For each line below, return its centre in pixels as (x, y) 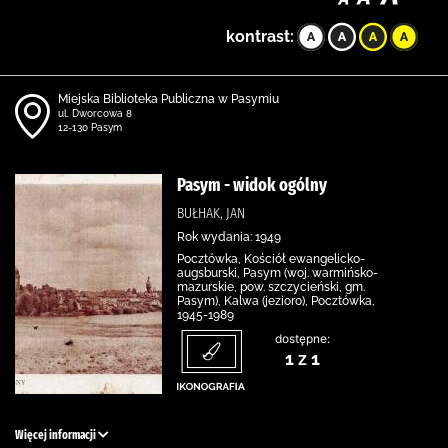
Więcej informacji (56, 435)
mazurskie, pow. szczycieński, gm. (271, 287)
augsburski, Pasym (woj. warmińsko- (277, 273)
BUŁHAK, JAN (211, 213)
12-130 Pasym (90, 127)
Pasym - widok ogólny (252, 185)
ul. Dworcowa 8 (95, 113)
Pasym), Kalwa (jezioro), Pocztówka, (276, 301)
